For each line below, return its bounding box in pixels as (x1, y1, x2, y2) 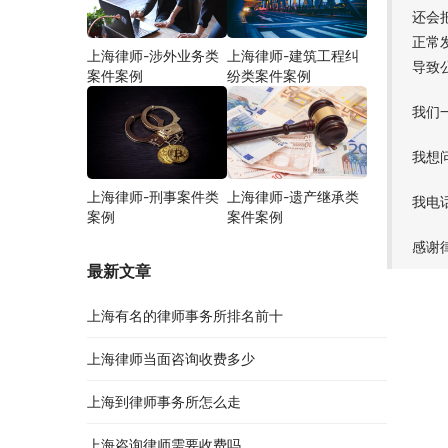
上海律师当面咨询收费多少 (87, 350, 255, 368)
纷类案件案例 (227, 66, 311, 84)
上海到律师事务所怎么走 (87, 393, 241, 411)
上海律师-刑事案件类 (87, 188, 219, 206)
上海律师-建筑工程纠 (227, 46, 359, 64)
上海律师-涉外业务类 (87, 46, 219, 64)
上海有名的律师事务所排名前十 (87, 307, 283, 325)
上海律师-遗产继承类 (227, 188, 359, 206)
